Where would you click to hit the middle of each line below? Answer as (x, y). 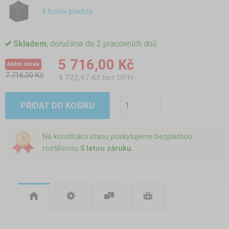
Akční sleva (23, 64)
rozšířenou (61, 148)
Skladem (30, 44)
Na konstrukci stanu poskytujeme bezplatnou (117, 136)
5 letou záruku (106, 148)
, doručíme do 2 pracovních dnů (102, 44)
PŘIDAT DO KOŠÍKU (57, 105)
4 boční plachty (67, 11)
